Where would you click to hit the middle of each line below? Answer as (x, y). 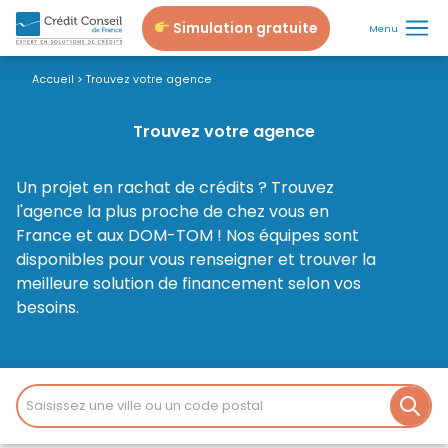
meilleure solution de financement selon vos (188, 283)
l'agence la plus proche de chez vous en (172, 211)
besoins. (47, 307)
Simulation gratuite (243, 27)
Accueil (53, 79)
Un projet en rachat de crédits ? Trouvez (175, 187)
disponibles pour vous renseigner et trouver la (196, 259)
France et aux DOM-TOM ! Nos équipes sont (187, 235)
